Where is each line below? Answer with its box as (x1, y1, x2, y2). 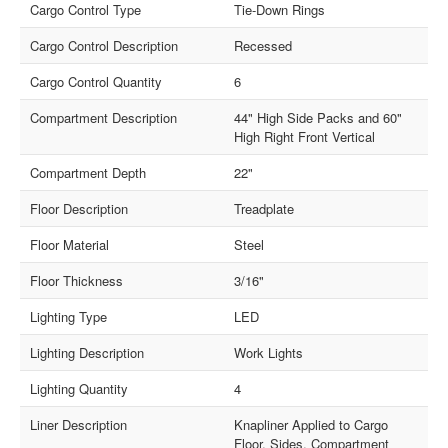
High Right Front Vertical (234, 126, 375, 146)
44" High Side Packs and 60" (234, 107, 402, 127)
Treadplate (234, 198, 294, 218)
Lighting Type (30, 306, 108, 326)
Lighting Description (30, 342, 145, 362)
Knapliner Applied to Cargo (234, 414, 388, 434)
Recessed (234, 35, 292, 55)
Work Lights (234, 342, 303, 362)
